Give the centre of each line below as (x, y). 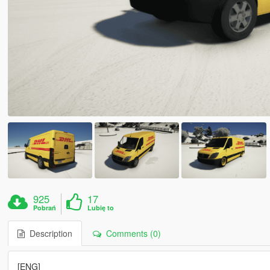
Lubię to (101, 208)
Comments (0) (131, 234)
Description (48, 234)
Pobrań (45, 208)
